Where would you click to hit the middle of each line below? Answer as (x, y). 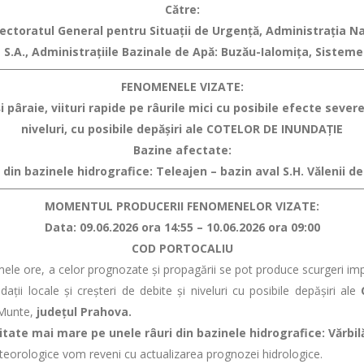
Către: (182, 9)
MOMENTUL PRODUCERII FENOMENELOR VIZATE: (182, 206)
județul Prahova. (84, 312)
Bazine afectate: (182, 150)
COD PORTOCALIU (182, 248)
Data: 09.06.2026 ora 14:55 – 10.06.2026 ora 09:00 (182, 227)
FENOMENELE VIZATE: (182, 87)
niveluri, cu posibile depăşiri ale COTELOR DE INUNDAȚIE (182, 129)
